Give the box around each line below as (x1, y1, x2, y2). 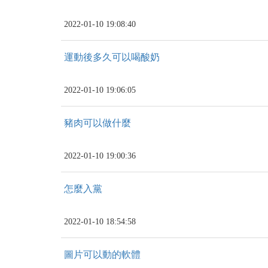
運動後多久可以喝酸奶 (64, 52, 160, 62)
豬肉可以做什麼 (64, 118, 131, 128)
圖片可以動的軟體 (64, 249, 141, 260)
